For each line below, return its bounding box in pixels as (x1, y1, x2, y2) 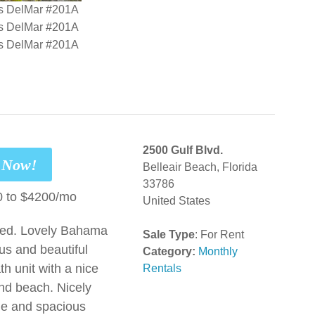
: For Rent (195, 228, 245, 240)
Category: (143, 245, 196, 257)
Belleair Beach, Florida (143, 160, 258, 173)
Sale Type (143, 228, 195, 240)
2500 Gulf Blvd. (143, 143, 224, 156)
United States (143, 194, 211, 207)
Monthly (198, 245, 238, 257)
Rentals (143, 262, 182, 274)
